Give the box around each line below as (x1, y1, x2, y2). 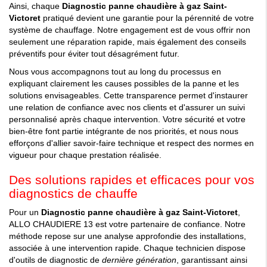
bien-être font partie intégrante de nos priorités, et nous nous (9, 126, 238, 136)
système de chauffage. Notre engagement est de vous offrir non (9, 25, 250, 35)
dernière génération (102, 255, 176, 265)
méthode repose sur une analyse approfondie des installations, (9, 231, 246, 241)
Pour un (9, 207, 41, 218)
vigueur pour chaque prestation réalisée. (9, 150, 162, 160)
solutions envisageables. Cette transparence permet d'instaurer (9, 91, 248, 101)
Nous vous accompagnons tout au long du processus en (9, 67, 221, 77)
